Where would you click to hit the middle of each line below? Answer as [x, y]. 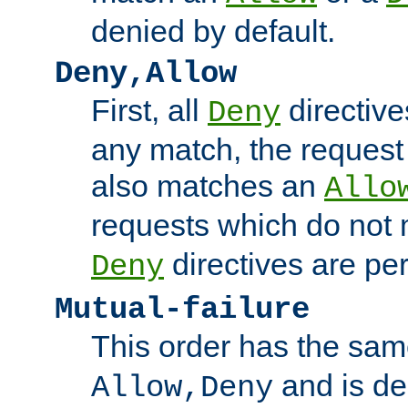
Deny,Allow [146, 73]
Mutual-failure [182, 309]
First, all [149, 110]
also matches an [208, 185]
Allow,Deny [182, 388]
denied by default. [213, 31]
